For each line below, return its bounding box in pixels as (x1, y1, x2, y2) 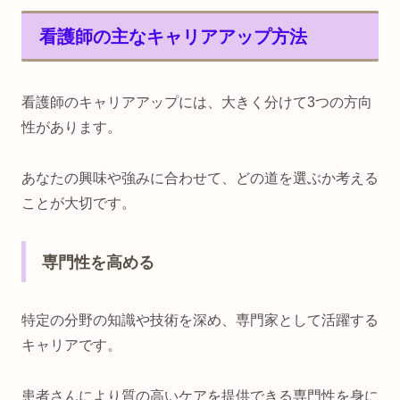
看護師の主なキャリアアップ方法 (39, 26, 307, 46)
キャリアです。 (21, 337, 121, 354)
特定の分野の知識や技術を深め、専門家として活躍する (21, 312, 379, 329)
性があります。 (21, 119, 121, 135)
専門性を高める (42, 254, 154, 272)
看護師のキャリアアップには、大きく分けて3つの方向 (21, 94, 372, 110)
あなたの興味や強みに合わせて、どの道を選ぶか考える (21, 170, 379, 186)
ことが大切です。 (21, 195, 136, 211)
